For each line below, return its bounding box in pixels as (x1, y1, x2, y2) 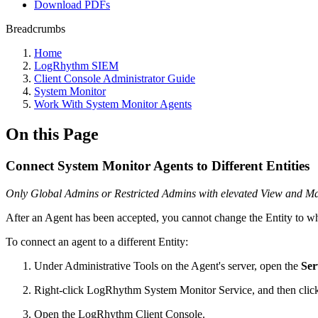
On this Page (6, 124, 99, 143)
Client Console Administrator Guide (34, 72, 195, 84)
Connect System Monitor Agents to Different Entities (6, 158, 309, 173)
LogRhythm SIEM (34, 60, 119, 72)
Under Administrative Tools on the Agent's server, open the (34, 259, 301, 272)
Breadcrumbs (6, 23, 65, 35)
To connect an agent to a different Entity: (6, 235, 188, 248)
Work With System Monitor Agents (34, 98, 192, 110)
